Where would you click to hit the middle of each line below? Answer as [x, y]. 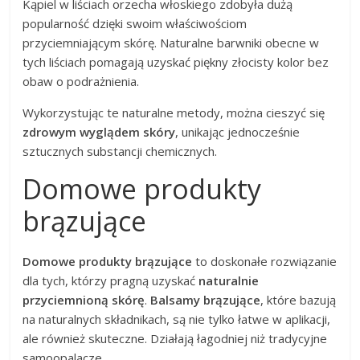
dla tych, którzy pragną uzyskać [111, 281]
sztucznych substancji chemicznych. [120, 151]
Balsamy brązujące [206, 300]
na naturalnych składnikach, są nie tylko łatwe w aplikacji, [177, 319]
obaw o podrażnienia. [81, 82]
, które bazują [299, 300]
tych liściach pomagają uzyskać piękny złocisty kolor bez [176, 62]
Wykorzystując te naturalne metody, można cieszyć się [174, 113]
